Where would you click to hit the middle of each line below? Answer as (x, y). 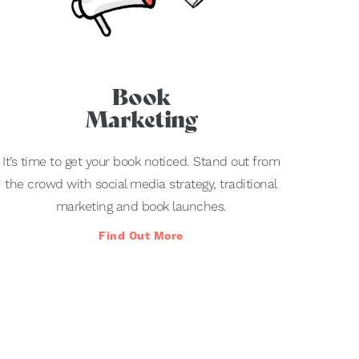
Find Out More (141, 236)
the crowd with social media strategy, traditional (141, 184)
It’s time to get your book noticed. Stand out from (141, 162)
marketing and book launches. (141, 207)
